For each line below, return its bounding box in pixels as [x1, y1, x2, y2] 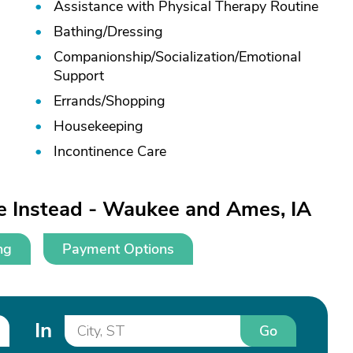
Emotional [239, 47, 301, 66]
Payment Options [62, 240, 174, 258]
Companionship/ [54, 47, 155, 66]
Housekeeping [54, 117, 143, 136]
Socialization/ [155, 47, 239, 66]
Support [54, 66, 104, 85]
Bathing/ [54, 22, 107, 41]
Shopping [106, 91, 165, 110]
